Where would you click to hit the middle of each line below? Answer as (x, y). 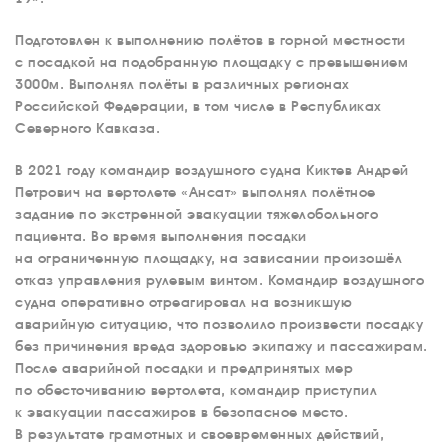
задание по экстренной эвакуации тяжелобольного (196, 214)
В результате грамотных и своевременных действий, (199, 434)
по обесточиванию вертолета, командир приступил (196, 390)
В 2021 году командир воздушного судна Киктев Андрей (212, 170)
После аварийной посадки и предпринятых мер (184, 368)
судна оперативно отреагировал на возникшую (183, 302)
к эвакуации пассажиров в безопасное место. (181, 412)
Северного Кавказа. (87, 128)
